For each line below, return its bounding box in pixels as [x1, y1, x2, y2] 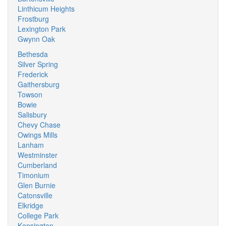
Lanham [18, 140, 44, 150]
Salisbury [18, 109, 47, 120]
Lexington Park [18, 24, 66, 34]
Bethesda [18, 49, 48, 59]
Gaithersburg [18, 79, 60, 89]
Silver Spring [18, 59, 58, 69]
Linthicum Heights [18, 4, 75, 14]
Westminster [18, 150, 58, 160]
